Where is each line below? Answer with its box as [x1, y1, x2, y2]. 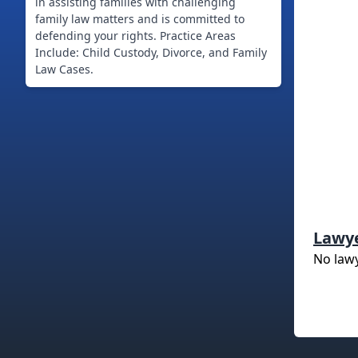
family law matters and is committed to [35, 11, 245, 26]
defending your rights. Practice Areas [35, 28, 236, 43]
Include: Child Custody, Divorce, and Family [35, 45, 267, 60]
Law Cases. [35, 62, 93, 77]
